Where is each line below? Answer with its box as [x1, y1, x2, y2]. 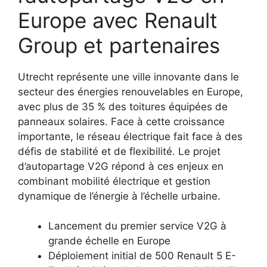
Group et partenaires [18, 32, 220, 58]
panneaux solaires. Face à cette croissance [18, 115, 225, 128]
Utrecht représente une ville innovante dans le [18, 70, 239, 83]
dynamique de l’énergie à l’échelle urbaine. [18, 190, 221, 202]
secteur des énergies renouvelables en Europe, [18, 85, 243, 98]
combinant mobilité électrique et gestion [18, 175, 210, 187]
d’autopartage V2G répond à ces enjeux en [18, 160, 223, 172]
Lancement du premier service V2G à [48, 220, 226, 232]
